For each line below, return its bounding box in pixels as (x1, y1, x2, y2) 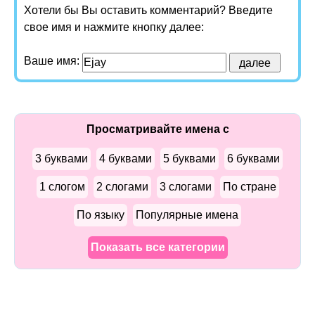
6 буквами (227, 153, 280, 165)
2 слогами (96, 181, 148, 193)
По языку (77, 209, 124, 221)
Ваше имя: (24, 55, 82, 67)
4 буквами (99, 153, 152, 165)
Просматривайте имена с (86, 123, 229, 135)
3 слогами (159, 181, 212, 193)
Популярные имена (136, 209, 238, 221)
